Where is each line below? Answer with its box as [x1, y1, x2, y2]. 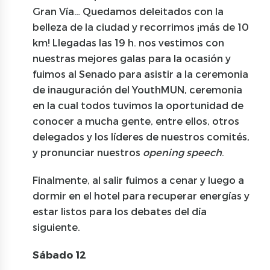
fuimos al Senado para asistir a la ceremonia [33, 67, 249, 80]
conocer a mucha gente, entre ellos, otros [33, 115, 240, 127]
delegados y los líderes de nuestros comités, [33, 130, 250, 142]
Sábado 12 [33, 248, 87, 260]
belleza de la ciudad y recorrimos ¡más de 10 [33, 20, 250, 33]
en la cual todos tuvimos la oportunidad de [33, 99, 244, 111]
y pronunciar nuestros [33, 146, 143, 158]
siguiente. [33, 221, 81, 233]
